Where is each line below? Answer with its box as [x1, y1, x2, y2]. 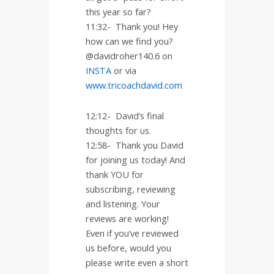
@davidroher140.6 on [86, 50, 172, 62]
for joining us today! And [86, 153, 185, 166]
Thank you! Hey [116, 20, 178, 33]
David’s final [116, 109, 164, 122]
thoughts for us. [86, 124, 151, 136]
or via [111, 64, 136, 77]
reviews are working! [86, 212, 169, 224]
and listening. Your [86, 197, 160, 210]
